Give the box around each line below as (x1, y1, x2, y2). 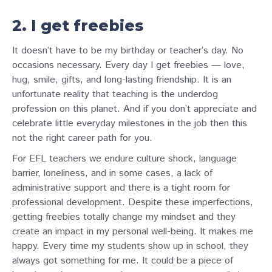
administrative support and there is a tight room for (12, 180, 230, 195)
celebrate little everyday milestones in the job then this (12, 116, 247, 131)
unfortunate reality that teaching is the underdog (12, 87, 218, 101)
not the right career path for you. (12, 131, 152, 145)
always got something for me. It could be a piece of (12, 253, 233, 268)
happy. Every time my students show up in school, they (12, 239, 248, 253)
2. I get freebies (12, 16, 143, 35)
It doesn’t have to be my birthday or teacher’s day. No (12, 43, 243, 58)
